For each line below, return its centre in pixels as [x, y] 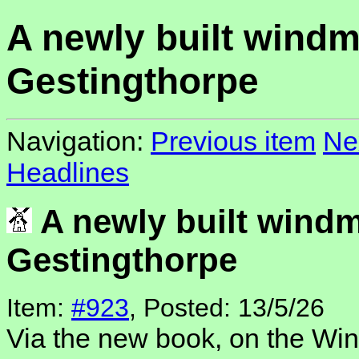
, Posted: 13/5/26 [227, 308]
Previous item [233, 141]
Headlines [68, 173]
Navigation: [79, 141]
